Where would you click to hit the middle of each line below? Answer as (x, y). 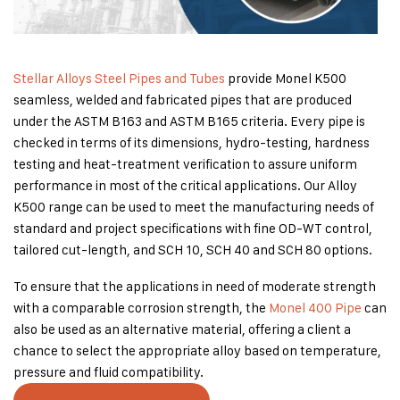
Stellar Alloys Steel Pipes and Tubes (119, 78)
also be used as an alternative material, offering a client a (182, 329)
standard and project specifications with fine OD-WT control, (193, 228)
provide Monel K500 (286, 78)
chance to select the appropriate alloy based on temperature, (197, 350)
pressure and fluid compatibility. (108, 371)
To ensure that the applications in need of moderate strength (195, 286)
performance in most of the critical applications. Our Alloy (185, 185)
